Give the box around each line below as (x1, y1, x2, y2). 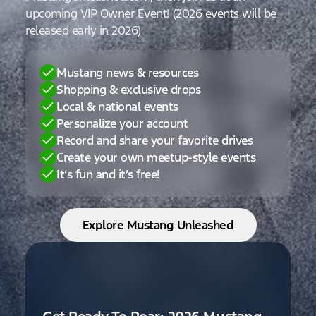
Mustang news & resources (56, 64, 199, 80)
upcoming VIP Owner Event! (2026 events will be (25, 5, 276, 21)
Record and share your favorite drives (56, 132, 253, 148)
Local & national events (56, 98, 178, 114)
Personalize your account (56, 115, 188, 131)
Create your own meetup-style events (56, 149, 256, 165)
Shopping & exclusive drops (56, 81, 201, 97)
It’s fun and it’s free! (56, 166, 159, 182)
